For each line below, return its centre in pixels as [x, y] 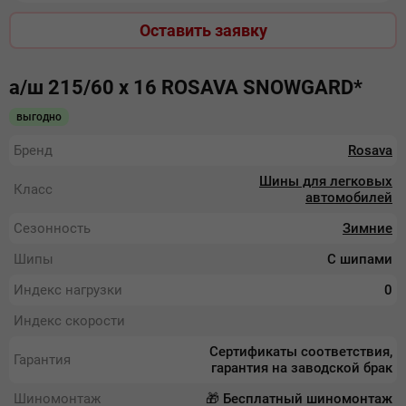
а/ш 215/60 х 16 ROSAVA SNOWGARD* [186, 87]
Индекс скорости [69, 321]
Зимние [367, 228]
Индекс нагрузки [68, 290]
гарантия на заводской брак [302, 368]
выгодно [39, 117]
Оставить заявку [203, 30]
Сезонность [52, 228]
